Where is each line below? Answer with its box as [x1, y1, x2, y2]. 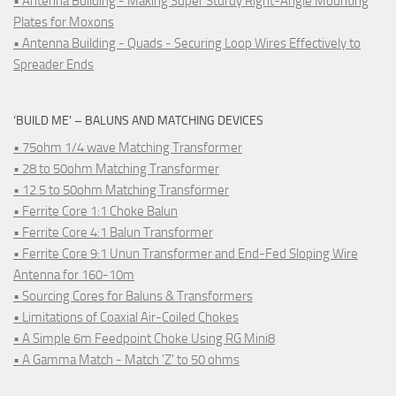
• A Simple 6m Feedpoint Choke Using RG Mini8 [13, 331, 275, 347]
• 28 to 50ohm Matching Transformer [13, 161, 219, 178]
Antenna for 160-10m [13, 267, 134, 284]
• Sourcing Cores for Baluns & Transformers [13, 288, 253, 305]
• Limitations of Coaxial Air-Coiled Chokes [13, 309, 239, 326]
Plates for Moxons [13, 14, 114, 31]
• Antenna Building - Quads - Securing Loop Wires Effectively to [13, 35, 361, 52]
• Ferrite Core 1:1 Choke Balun [13, 203, 178, 220]
